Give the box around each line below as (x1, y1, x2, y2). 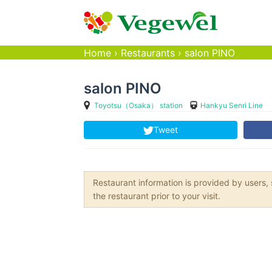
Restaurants (121, 47, 175, 59)
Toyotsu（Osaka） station (93, 100, 183, 110)
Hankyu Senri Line (200, 100, 263, 110)
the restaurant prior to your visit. (93, 190, 220, 201)
